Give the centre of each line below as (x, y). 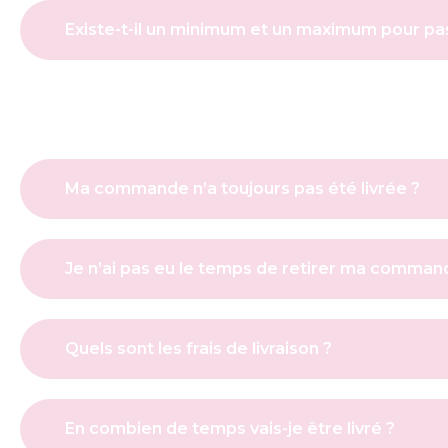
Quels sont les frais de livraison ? (198, 349)
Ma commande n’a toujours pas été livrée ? (242, 189)
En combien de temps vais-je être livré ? (230, 429)
